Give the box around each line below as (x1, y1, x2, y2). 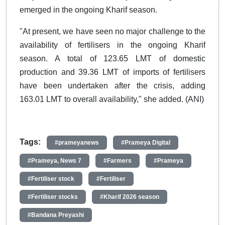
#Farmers (103, 157, 132, 165)
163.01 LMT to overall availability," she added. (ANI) (20, 95, 204, 104)
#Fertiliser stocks (28, 193, 78, 201)
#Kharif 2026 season (100, 193, 159, 201)
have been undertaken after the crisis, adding (20, 81, 205, 90)
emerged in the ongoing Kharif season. (20, 6, 157, 15)
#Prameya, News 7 (28, 157, 81, 165)
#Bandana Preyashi (28, 211, 84, 219)
